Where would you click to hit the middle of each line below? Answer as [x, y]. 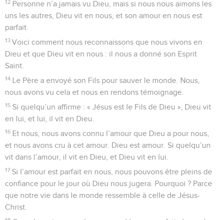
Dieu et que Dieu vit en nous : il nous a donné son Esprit [101, 54]
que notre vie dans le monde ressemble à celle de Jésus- [102, 195]
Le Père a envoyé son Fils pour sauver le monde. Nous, [106, 80]
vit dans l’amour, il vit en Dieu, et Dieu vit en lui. [87, 157]
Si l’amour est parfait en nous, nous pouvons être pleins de [112, 172]
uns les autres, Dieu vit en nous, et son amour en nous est [104, 15]
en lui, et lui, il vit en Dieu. [50, 119]
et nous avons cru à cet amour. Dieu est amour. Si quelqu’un [108, 145]
